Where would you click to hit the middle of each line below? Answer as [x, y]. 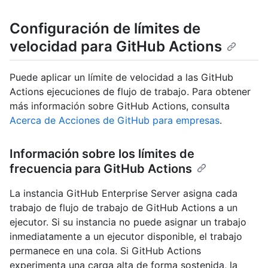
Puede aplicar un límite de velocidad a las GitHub [121, 77]
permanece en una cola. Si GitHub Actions [105, 250]
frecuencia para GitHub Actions [101, 168]
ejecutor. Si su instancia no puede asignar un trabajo [128, 222]
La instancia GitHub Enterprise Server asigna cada [124, 193]
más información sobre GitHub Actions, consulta [120, 106]
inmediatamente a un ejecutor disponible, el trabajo [126, 236]
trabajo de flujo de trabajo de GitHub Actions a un [124, 207]
